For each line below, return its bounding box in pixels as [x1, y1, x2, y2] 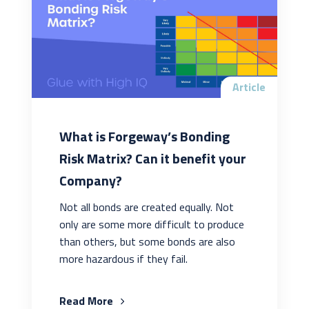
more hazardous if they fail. [59, 250, 188, 268]
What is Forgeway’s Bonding [59, 126, 230, 148]
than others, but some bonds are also [59, 233, 235, 250]
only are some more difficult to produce [59, 216, 244, 233]
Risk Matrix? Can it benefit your [59, 148, 246, 170]
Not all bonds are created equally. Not [59, 199, 234, 216]
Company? [59, 170, 122, 192]
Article [232, 79, 266, 96]
